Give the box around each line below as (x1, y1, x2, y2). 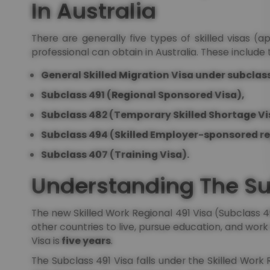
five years (60, 233, 111, 248)
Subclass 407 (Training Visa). (41, 147, 189, 162)
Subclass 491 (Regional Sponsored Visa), (41, 87, 245, 102)
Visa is (31, 233, 60, 248)
